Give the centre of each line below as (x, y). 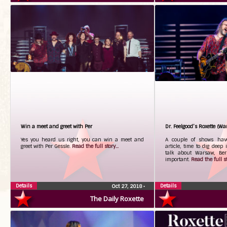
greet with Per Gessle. (46, 146)
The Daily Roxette (117, 199)
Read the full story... (95, 146)
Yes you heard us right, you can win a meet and (82, 140)
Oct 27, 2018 (127, 186)
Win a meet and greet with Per (56, 126)
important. (178, 159)
